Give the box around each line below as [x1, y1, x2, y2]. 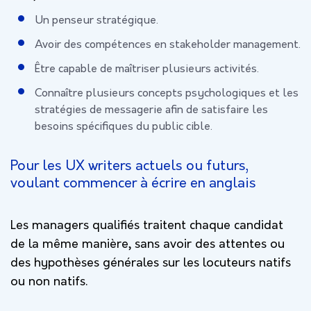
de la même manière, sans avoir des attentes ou [10, 237, 285, 252]
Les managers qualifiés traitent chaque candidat [10, 218, 283, 233]
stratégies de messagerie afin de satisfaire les [35, 103, 268, 117]
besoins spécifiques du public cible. [35, 120, 212, 133]
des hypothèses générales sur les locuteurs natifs [10, 255, 291, 271]
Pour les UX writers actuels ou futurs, [10, 158, 249, 174]
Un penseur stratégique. [35, 14, 158, 27]
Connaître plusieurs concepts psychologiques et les [35, 87, 299, 100]
